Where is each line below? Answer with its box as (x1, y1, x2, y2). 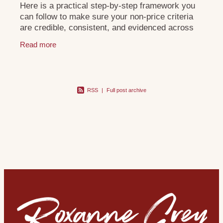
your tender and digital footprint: (20, 33, 140, 43)
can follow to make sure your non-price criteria (20, 11, 193, 21)
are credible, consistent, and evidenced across (20, 22, 194, 32)
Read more (20, 40, 56, 49)
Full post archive (106, 87, 146, 93)
